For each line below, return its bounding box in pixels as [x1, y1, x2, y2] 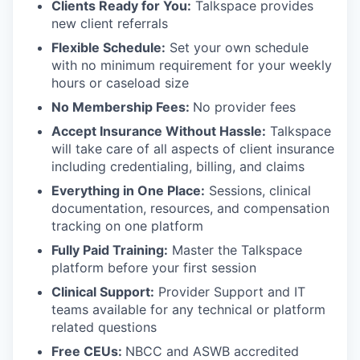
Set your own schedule [166, 39, 309, 56]
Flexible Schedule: [51, 39, 166, 56]
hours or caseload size [51, 75, 189, 92]
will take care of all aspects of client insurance [51, 141, 334, 157]
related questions [51, 319, 157, 336]
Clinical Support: [51, 284, 154, 301]
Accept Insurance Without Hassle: [51, 123, 266, 140]
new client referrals [51, 15, 168, 32]
